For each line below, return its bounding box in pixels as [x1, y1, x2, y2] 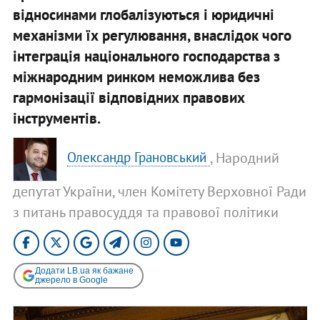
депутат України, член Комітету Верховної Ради [12, 181, 306, 201]
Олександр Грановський [67, 149, 211, 166]
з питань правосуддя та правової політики [12, 202, 279, 221]
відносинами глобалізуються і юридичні [12, 4, 274, 24]
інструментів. [12, 108, 101, 128]
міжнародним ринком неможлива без [12, 66, 260, 86]
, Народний [210, 148, 280, 167]
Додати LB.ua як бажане [34, 265, 134, 276]
